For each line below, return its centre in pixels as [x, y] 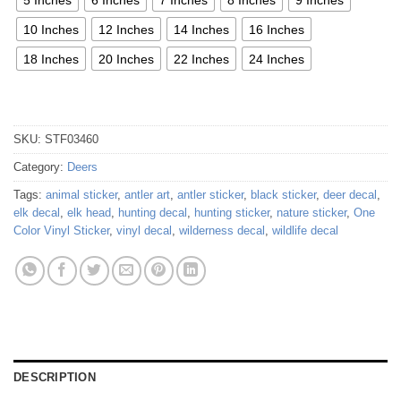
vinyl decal [144, 231]
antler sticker [210, 195]
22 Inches [201, 59]
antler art [147, 195]
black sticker [283, 195]
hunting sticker [232, 213]
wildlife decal [305, 231]
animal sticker [81, 195]
